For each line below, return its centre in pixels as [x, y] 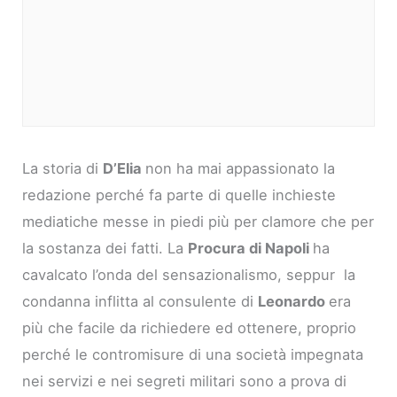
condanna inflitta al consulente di [140, 302]
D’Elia [125, 169]
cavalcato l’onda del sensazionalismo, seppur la [189, 275]
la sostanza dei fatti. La [105, 249]
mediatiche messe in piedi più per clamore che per [198, 222]
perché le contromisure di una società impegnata [193, 355]
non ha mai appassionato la [241, 169]
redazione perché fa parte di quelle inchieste [179, 195]
